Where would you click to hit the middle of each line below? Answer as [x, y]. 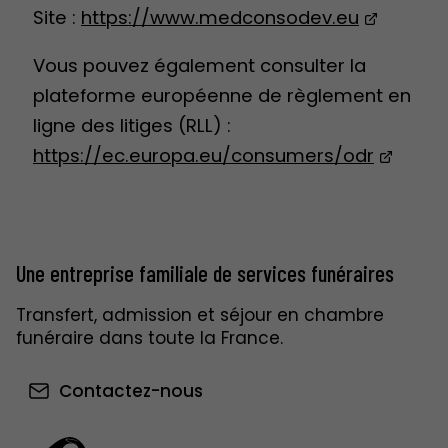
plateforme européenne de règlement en [222, 95]
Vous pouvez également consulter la [199, 65]
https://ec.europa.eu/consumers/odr [203, 155]
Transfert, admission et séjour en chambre [200, 315]
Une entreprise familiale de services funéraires [205, 273]
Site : [57, 17]
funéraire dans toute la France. [149, 338]
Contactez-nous [130, 391]
